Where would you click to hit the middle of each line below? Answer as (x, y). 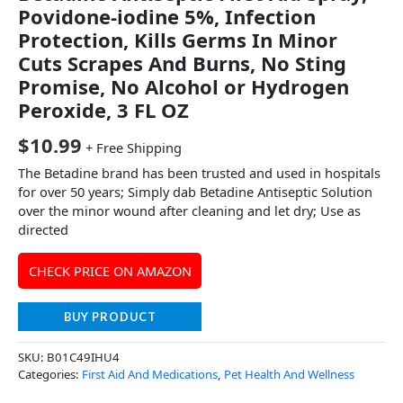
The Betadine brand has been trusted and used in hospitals (199, 173)
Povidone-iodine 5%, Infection (167, 17)
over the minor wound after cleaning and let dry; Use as (189, 211)
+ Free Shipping (134, 148)
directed (43, 230)
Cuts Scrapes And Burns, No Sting (182, 63)
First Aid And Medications (150, 374)
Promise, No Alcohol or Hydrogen (184, 87)
